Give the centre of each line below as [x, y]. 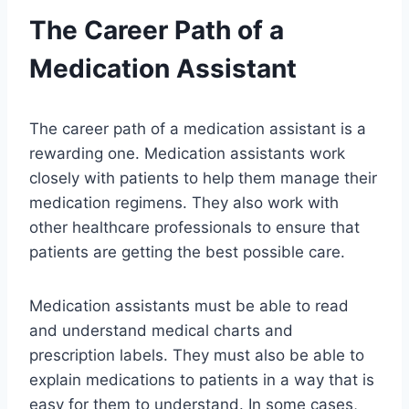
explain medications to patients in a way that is [202, 380]
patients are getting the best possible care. [187, 252]
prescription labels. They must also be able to [197, 356]
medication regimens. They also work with [184, 203]
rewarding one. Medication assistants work [187, 154]
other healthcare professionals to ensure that [194, 228]
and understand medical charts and [161, 331]
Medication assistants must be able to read [189, 306]
